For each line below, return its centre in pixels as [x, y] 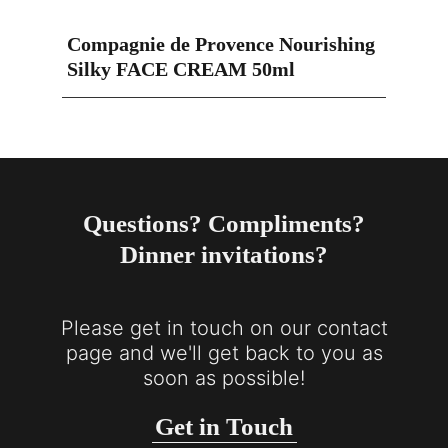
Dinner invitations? [224, 255]
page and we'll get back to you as [224, 353]
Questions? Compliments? [224, 224]
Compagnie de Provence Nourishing [221, 44]
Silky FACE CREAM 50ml [181, 69]
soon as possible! [224, 378]
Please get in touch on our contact [224, 328]
